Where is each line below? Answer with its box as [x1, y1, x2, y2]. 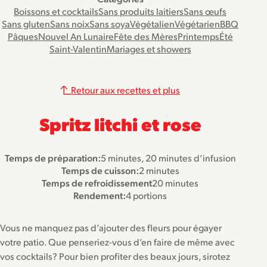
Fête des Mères [113, 30, 178, 43]
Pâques [7, 30, 38, 43]
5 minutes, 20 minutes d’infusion [100, 151, 236, 164]
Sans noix [50, 17, 90, 30]
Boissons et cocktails [14, 5, 99, 18]
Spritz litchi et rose [39, 112, 201, 136]
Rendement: [73, 189, 126, 202]
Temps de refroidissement [42, 176, 153, 190]
